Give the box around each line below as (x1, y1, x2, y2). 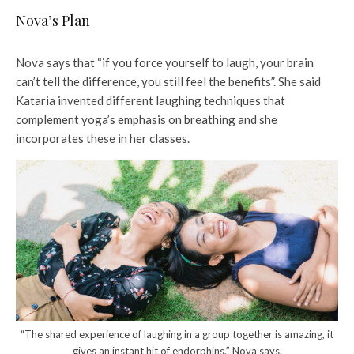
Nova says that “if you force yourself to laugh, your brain (16, 55, 314, 70)
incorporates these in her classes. (16, 130, 190, 145)
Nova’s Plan (16, 10, 90, 30)
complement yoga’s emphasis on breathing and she (16, 111, 277, 126)
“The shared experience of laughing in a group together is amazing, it (21, 327, 333, 341)
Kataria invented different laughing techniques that (16, 92, 285, 107)
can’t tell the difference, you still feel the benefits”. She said (16, 73, 321, 88)
